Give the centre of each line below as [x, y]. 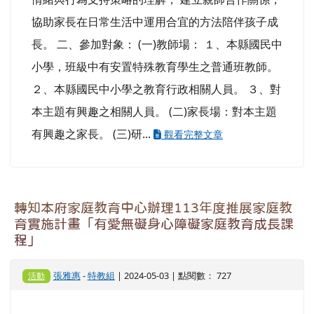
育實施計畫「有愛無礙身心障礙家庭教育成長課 [154, 224]
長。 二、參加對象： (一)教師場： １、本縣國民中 [157, 44]
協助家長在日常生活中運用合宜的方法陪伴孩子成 [155, 21]
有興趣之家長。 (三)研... [93, 134]
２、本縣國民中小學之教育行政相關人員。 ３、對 [156, 89]
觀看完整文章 [192, 134]
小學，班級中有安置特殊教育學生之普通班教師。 [155, 66]
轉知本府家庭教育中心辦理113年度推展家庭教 [153, 207]
